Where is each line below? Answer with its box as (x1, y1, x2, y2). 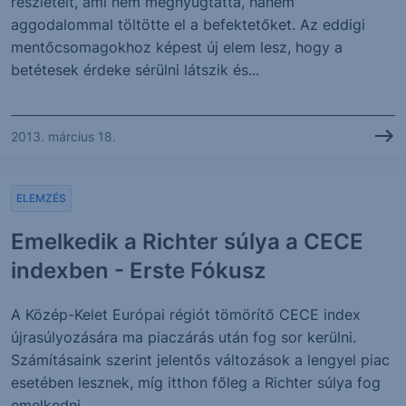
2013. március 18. (11, 128, 116, 144)
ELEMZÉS (16, 191, 66, 205)
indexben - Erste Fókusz (11, 257, 266, 284)
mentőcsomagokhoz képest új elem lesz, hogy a (11, 38, 343, 56)
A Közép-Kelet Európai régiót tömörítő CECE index (11, 305, 361, 324)
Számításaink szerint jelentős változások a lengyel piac (11, 351, 390, 369)
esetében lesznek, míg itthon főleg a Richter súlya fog (11, 373, 381, 391)
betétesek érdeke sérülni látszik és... (11, 61, 259, 79)
